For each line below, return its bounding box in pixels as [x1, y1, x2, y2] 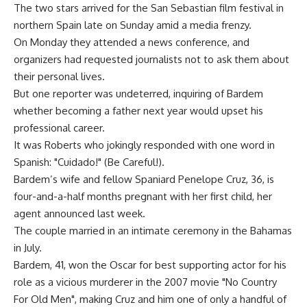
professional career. [14, 121, 105, 134]
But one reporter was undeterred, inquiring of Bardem [14, 87, 263, 100]
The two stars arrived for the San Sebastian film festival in [14, 1, 284, 14]
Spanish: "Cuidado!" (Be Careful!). [14, 156, 164, 169]
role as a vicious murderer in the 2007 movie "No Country [14, 275, 277, 288]
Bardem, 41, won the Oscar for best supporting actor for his [14, 258, 286, 271]
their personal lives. [14, 70, 105, 83]
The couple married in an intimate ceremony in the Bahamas [14, 224, 292, 237]
